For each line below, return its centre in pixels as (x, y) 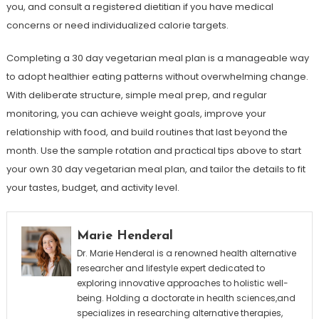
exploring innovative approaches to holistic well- (182, 283)
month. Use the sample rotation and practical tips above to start (153, 151)
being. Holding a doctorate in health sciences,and (186, 298)
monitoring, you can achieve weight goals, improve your (136, 114)
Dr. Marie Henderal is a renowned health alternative (186, 253)
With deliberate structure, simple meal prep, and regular (136, 95)
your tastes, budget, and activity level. (93, 188)
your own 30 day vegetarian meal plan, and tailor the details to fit (156, 169)
